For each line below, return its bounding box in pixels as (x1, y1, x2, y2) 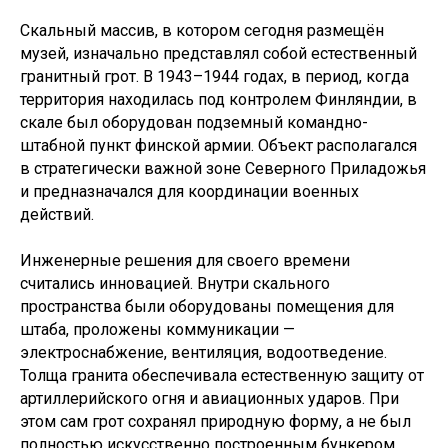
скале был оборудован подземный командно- (20, 112, 368, 132)
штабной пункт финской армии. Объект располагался (20, 135, 417, 155)
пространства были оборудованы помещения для (20, 296, 394, 316)
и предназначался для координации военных (20, 181, 359, 201)
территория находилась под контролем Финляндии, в (20, 89, 417, 109)
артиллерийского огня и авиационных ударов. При (20, 388, 399, 408)
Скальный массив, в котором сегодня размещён (20, 20, 384, 40)
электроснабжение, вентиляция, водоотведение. (20, 342, 387, 362)
